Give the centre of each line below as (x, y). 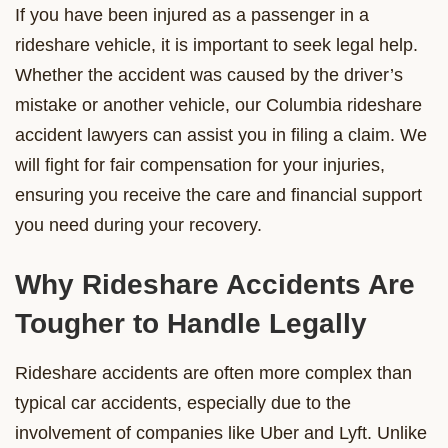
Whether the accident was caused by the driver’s (209, 74)
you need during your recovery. (138, 224)
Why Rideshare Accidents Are (215, 284)
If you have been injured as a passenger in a (192, 14)
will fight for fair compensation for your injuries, (200, 164)
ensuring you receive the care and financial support (218, 194)
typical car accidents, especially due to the (183, 402)
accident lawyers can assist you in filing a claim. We (221, 134)
